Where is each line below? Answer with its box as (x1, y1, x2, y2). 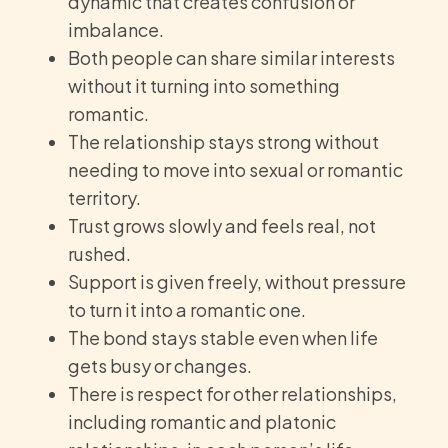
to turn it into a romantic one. (68, 298, 306, 322)
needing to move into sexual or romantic (68, 158, 403, 182)
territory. (68, 186, 141, 210)
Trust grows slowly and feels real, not (68, 214, 376, 238)
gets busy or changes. (68, 354, 252, 378)
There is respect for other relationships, (68, 382, 397, 406)
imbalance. (68, 18, 164, 42)
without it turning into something (68, 74, 340, 98)
